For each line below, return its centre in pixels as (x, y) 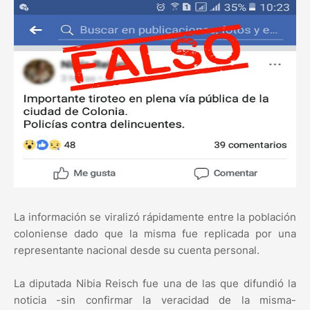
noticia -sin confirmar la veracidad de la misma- (155, 300)
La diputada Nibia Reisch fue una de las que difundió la (155, 284)
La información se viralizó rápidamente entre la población (155, 217)
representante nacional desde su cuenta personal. (137, 250)
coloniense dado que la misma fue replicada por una (155, 234)
